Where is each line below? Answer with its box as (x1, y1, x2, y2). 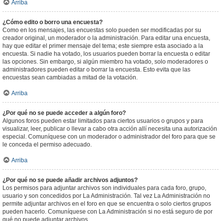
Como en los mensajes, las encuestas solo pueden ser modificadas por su (2, 27, 201, 34)
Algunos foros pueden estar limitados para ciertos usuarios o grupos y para (2, 117, 203, 124)
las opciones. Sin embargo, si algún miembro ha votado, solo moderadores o (2, 58, 208, 65)
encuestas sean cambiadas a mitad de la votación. (2, 74, 138, 81)
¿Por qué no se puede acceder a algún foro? (2, 110, 126, 116)
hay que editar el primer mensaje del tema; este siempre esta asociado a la (2, 42, 203, 49)
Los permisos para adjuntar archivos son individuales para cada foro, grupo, (2, 184, 206, 191)
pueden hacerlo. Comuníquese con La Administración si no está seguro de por (2, 208, 213, 215)
